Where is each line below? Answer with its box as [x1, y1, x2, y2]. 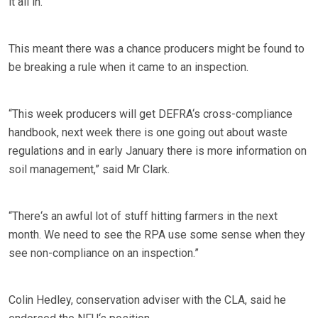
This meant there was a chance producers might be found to [9, 42, 305, 56]
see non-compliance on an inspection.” [9, 246, 199, 261]
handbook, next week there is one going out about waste [9, 126, 287, 140]
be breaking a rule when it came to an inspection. [9, 60, 248, 75]
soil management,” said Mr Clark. [9, 163, 170, 177]
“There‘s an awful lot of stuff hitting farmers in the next [9, 209, 278, 224]
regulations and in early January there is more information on [9, 144, 307, 158]
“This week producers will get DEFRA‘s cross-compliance [9, 107, 292, 121]
